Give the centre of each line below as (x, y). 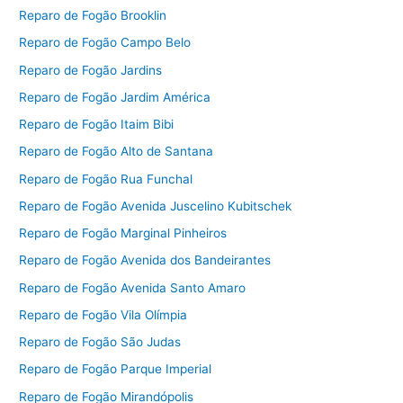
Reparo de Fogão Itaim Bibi (97, 125)
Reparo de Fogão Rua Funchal (106, 179)
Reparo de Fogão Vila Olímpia (103, 314)
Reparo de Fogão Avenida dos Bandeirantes (145, 260)
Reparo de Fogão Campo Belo (105, 43)
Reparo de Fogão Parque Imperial (116, 369)
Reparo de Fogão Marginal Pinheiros (123, 233)
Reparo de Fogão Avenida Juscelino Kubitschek (156, 206)
